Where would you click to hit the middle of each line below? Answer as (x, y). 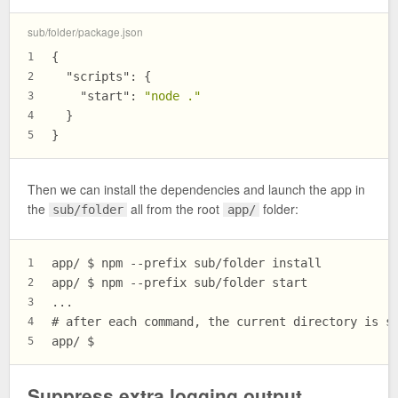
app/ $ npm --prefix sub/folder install (187, 263)
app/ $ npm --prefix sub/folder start (179, 282)
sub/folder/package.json (85, 32)
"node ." (172, 96)
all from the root (175, 208)
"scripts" (98, 77)
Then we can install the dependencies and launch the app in (196, 189)
